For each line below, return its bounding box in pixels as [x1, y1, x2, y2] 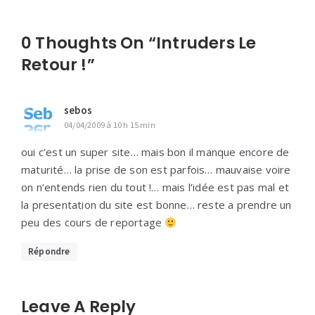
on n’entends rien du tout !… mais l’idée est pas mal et [21, 180, 290, 194]
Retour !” [21, 53, 95, 76]
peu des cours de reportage [21, 215, 165, 229]
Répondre [28, 245, 70, 257]
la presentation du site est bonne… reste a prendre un [21, 198, 292, 212]
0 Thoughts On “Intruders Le [21, 32, 257, 54]
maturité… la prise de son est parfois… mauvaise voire [21, 162, 291, 176]
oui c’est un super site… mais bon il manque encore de [21, 145, 290, 159]
